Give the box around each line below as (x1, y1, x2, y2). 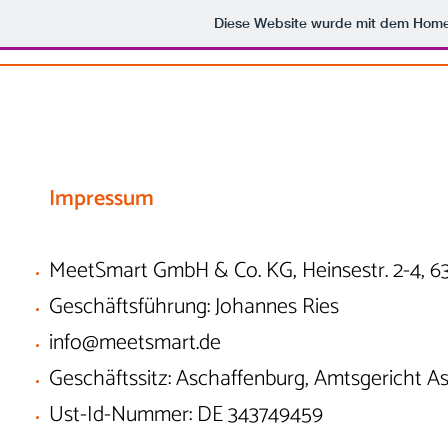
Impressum (49, 181, 154, 217)
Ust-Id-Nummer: (49, 397, 197, 433)
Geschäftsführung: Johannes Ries (49, 289, 339, 325)
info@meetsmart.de (49, 325, 221, 361)
